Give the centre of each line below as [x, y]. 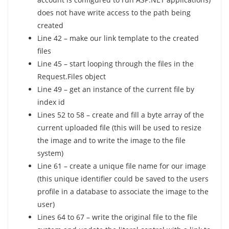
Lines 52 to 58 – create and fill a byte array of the [120, 115]
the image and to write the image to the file [111, 141]
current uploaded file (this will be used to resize [119, 128]
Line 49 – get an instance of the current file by [116, 89]
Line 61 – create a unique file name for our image [121, 166]
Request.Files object [71, 77]
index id [51, 102]
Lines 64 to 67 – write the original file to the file [117, 217]
